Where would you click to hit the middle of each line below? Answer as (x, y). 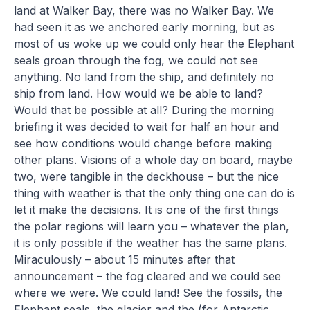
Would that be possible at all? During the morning (144, 110)
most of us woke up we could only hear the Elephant (154, 43)
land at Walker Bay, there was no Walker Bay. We (144, 10)
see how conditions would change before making (143, 143)
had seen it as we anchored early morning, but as (145, 27)
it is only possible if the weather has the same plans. (153, 243)
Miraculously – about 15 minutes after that (125, 259)
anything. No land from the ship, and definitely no (144, 76)
